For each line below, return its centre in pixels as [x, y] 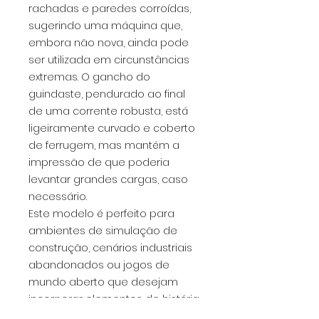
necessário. [58, 197]
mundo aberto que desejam [103, 282]
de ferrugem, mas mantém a [104, 146]
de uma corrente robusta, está [108, 111]
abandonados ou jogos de [99, 265]
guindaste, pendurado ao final [107, 94]
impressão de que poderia [99, 163]
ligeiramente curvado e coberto [112, 129]
